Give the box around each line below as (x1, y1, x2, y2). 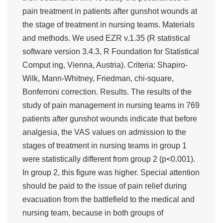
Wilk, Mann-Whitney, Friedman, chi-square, (22, 74, 174, 83)
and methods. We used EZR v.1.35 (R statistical (22, 34, 190, 43)
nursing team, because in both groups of (22, 209, 163, 218)
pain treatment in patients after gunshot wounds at (22, 7, 197, 16)
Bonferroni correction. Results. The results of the (22, 88, 192, 97)
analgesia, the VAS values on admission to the (22, 128, 186, 137)
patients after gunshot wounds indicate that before (22, 114, 197, 123)
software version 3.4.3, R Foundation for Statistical (22, 47, 199, 56)
